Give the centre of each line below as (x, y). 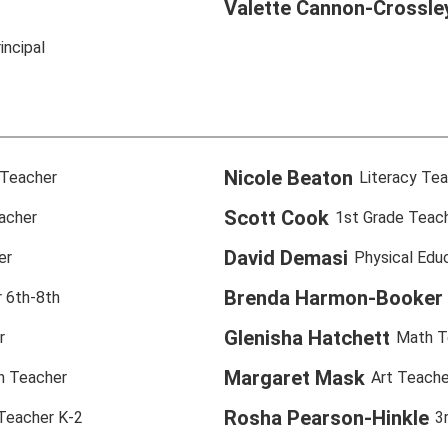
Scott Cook (276, 217)
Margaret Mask (294, 377)
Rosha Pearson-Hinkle (326, 417)
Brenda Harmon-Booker (333, 297)
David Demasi (286, 257)
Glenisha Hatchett (307, 337)
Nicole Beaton (288, 177)
